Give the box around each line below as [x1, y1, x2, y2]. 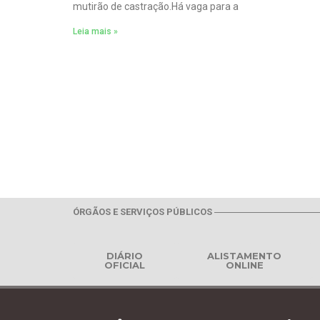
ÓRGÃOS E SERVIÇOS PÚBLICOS [73, 206, 212, 218]
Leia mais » [73, 26, 118, 36]
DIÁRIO [106, 250, 144, 262]
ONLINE [225, 259, 264, 271]
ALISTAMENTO [207, 250, 282, 262]
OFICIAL [104, 259, 146, 271]
